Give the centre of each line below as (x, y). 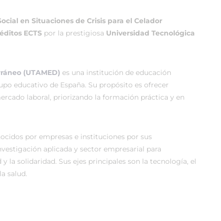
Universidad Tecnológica (150, 33)
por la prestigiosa (75, 33)
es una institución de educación (116, 73)
